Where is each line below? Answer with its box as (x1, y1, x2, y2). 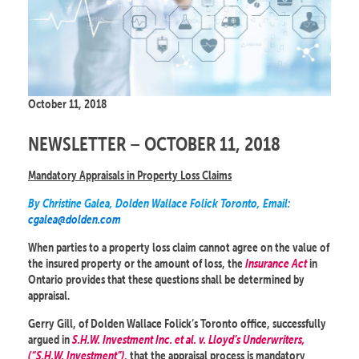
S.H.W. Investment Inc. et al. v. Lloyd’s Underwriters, (72, 332, 305, 348)
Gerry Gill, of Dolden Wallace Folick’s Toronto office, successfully (28, 316, 326, 332)
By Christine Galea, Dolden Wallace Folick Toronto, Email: (28, 196, 290, 212)
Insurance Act (245, 256, 307, 272)
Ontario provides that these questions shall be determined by (28, 272, 305, 288)
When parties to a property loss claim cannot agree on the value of (28, 240, 329, 256)
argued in (28, 332, 72, 348)
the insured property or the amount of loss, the (28, 256, 245, 272)
